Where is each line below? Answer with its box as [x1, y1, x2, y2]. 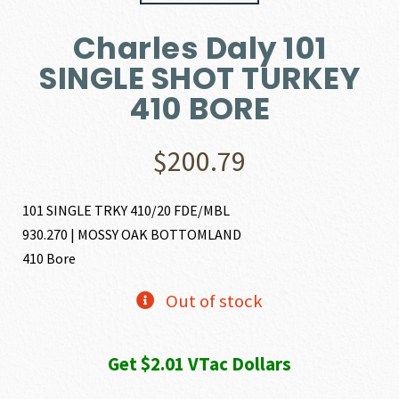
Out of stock [165, 289, 263, 313]
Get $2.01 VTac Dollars [108, 352, 291, 377]
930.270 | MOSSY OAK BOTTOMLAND [22, 225, 242, 244]
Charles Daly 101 [72, 27, 327, 70]
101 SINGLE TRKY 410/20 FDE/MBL [22, 201, 231, 220]
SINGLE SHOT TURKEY [39, 57, 360, 101]
